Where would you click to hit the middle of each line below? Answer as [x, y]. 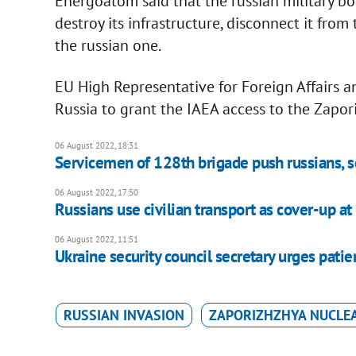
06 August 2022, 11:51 [96, 240]
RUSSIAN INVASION [124, 315]
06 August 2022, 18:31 [96, 146]
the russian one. [108, 46]
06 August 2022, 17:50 [96, 193]
